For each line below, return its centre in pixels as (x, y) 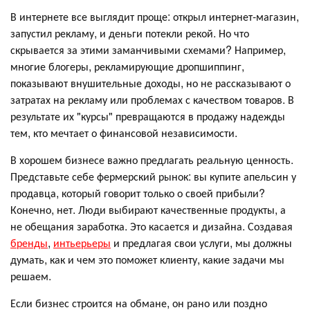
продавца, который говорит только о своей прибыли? (138, 193)
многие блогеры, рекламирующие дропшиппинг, (127, 66)
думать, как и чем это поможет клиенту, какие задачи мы (147, 259)
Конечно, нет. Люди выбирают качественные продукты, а (148, 209)
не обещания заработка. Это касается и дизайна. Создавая (152, 226)
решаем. (31, 276)
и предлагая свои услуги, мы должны (201, 243)
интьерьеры (82, 243)
